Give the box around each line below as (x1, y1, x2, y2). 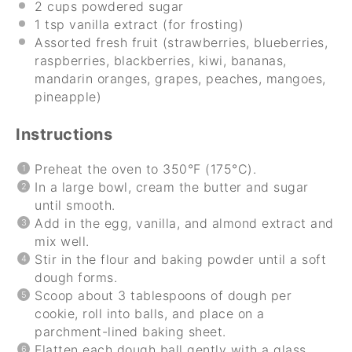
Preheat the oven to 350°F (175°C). (35, 160, 256, 177)
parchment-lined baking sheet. (35, 323, 226, 339)
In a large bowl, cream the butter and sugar (35, 178, 309, 195)
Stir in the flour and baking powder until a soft (35, 251, 326, 267)
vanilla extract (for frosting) (64, 16, 244, 32)
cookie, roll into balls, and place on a (35, 305, 265, 321)
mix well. (35, 233, 90, 249)
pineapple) (35, 88, 101, 104)
